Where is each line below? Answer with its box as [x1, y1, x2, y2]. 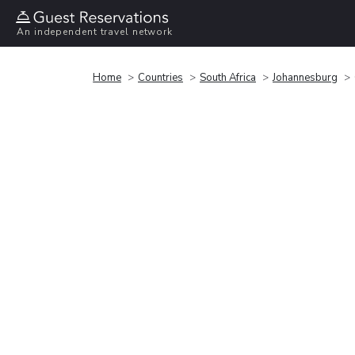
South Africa [200, 70, 256, 85]
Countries [138, 70, 183, 85]
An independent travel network [17, 25, 174, 39]
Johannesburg [273, 70, 338, 85]
